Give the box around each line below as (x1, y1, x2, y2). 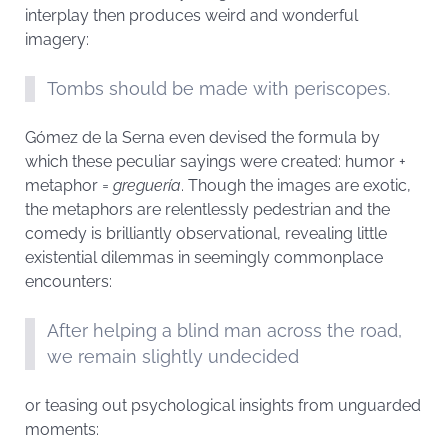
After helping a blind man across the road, (47, 320, 402, 341)
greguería (113, 176, 181, 195)
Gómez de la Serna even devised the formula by (25, 128, 380, 147)
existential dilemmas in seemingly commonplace (25, 248, 383, 267)
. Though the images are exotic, (181, 176, 411, 195)
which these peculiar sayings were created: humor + (25, 152, 406, 171)
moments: (25, 420, 99, 439)
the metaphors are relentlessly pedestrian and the (25, 200, 390, 219)
